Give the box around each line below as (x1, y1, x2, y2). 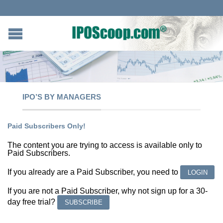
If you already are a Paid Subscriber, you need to (7, 167, 180, 176)
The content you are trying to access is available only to (7, 140, 202, 149)
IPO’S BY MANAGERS (22, 92, 101, 101)
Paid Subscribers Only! (7, 121, 86, 130)
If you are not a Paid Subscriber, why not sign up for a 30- (7, 187, 208, 196)
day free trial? (7, 198, 57, 207)
